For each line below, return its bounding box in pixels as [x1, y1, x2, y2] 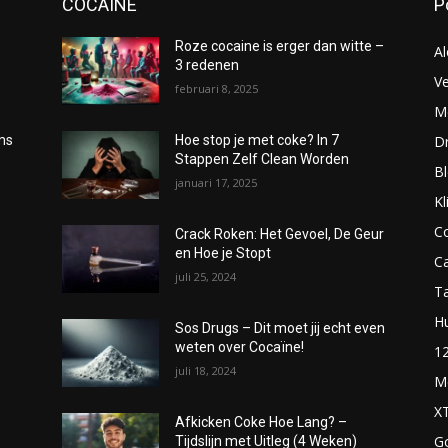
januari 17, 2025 [175, 174, 258, 190]
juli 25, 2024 [175, 268, 237, 284]
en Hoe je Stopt [175, 244, 272, 261]
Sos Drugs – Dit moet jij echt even [175, 319, 386, 336]
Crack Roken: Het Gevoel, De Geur [175, 225, 385, 242]
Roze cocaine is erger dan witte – [175, 37, 385, 54]
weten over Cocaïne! [175, 338, 305, 355]
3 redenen [175, 56, 240, 73]
